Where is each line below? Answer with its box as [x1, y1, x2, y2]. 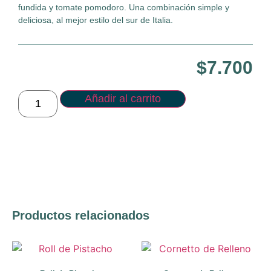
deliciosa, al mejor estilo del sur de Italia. [18, 15, 173, 25]
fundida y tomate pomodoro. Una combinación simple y [18, 2, 229, 12]
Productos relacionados [12, 208, 149, 222]
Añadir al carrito [85, 92, 162, 105]
